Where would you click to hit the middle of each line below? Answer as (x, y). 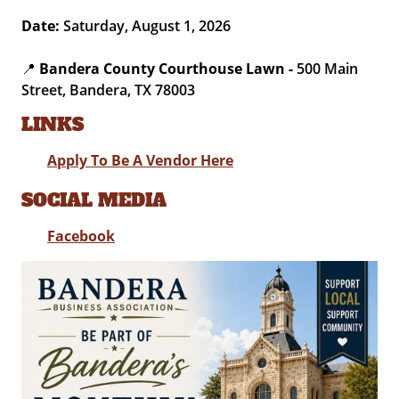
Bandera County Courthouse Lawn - (167, 69)
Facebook (81, 236)
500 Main (328, 69)
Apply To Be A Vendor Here (141, 160)
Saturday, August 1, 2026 (146, 26)
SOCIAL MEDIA (94, 200)
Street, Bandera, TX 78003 (109, 90)
